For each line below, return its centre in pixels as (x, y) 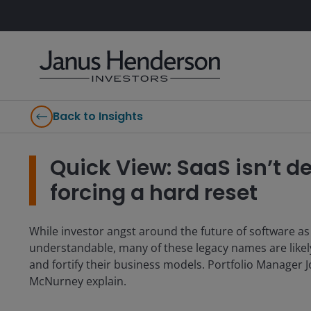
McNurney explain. (78, 281)
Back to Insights (98, 116)
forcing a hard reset (154, 193)
